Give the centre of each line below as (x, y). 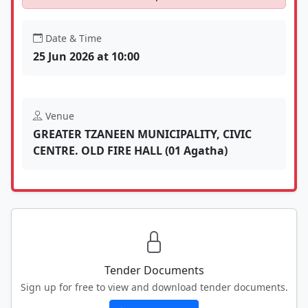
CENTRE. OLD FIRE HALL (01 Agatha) (130, 150)
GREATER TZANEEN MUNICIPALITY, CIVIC (142, 134)
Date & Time (74, 38)
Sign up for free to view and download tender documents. (154, 287)
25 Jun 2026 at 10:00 (86, 56)
